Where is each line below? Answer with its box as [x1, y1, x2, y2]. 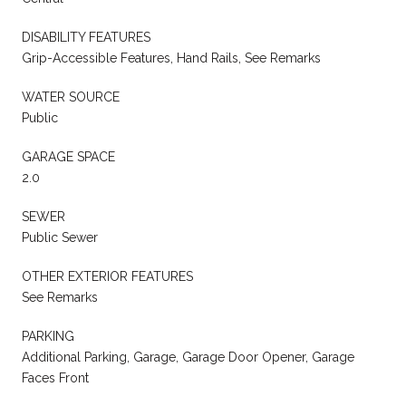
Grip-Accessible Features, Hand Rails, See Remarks [22, 50, 321, 65]
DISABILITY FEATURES [22, 29, 150, 44]
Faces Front [22, 370, 89, 385]
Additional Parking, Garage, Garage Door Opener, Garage [22, 349, 354, 364]
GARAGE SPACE [22, 149, 115, 164]
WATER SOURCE [22, 89, 120, 104]
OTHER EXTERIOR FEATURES [22, 268, 193, 284]
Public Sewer [22, 229, 98, 245]
